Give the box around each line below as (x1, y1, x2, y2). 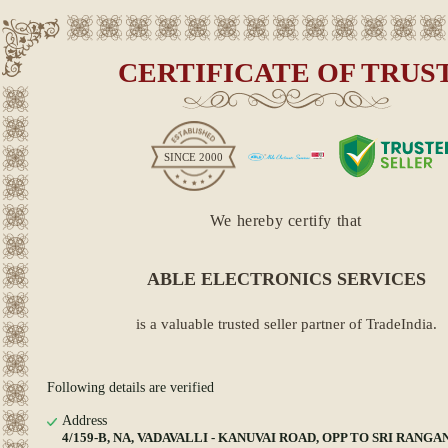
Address (62, 413, 107, 428)
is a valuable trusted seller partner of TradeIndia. (135, 316, 437, 332)
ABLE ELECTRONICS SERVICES (146, 269, 426, 289)
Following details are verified (47, 380, 214, 395)
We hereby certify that (209, 212, 363, 229)
